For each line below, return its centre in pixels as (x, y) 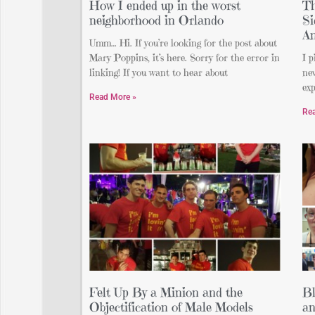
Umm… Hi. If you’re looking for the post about (183, 43)
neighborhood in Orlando (156, 20)
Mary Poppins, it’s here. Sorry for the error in (185, 58)
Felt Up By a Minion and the (166, 292)
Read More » (113, 97)
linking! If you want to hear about (159, 73)
